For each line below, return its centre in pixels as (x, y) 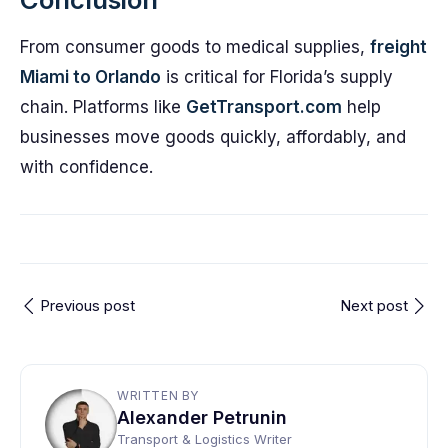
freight (398, 47)
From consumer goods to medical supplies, (195, 47)
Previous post (87, 305)
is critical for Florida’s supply (277, 77)
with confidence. (86, 167)
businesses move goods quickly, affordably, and (213, 137)
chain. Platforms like (103, 107)
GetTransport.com (264, 107)
